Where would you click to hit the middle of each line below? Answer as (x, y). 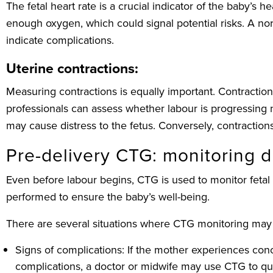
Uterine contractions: (72, 69)
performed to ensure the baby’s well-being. (108, 197)
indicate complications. (60, 41)
